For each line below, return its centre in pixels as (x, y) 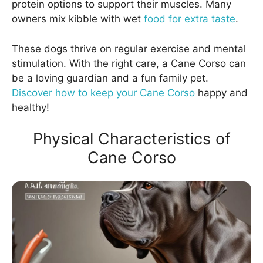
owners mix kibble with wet (78, 19)
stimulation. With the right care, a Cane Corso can (129, 63)
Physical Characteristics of (131, 139)
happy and (221, 92)
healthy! (31, 107)
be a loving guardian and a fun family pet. (110, 78)
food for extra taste (190, 19)
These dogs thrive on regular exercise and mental (129, 48)
